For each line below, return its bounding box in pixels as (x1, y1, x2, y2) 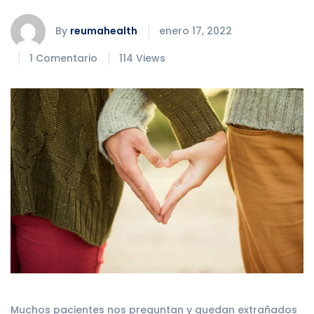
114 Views (119, 50, 165, 65)
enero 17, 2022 (159, 24, 232, 39)
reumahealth (70, 24, 137, 39)
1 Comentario (29, 50, 97, 65)
